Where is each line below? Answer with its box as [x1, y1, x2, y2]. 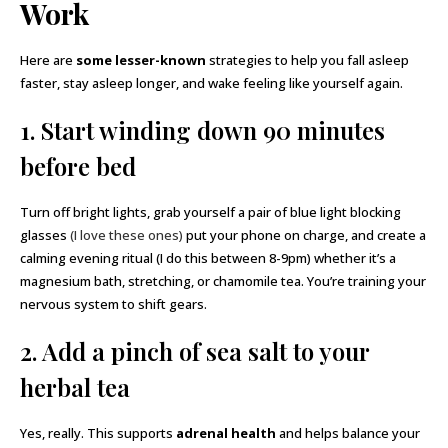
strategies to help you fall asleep [206, 51, 409, 69]
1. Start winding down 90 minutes [20, 114, 385, 146]
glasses [20, 226, 70, 244]
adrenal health [176, 424, 276, 442]
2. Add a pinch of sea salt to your [20, 335, 369, 367]
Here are [20, 51, 76, 69]
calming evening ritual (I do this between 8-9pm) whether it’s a [20, 249, 396, 267]
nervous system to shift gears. [20, 295, 207, 313]
